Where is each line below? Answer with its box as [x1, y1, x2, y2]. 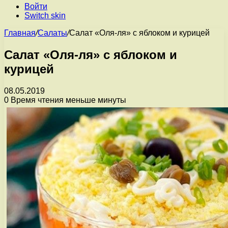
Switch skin [24, 11, 66, 20]
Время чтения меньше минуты [9, 95, 126, 104]
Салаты [38, 28, 67, 37]
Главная [4, 28, 36, 37]
